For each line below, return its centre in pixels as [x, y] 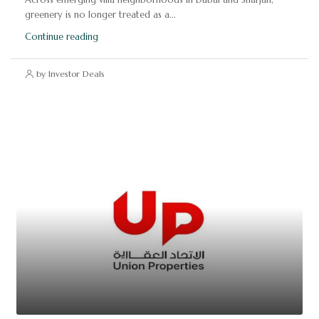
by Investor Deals [70, 74]
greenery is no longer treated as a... [100, 15]
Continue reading [62, 37]
